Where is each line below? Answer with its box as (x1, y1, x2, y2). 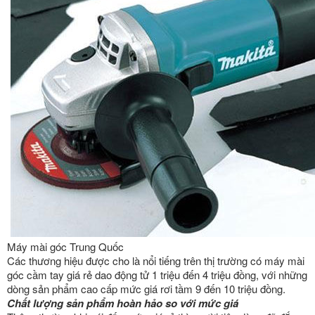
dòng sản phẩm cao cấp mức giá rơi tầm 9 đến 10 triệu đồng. (7, 281, 285, 296)
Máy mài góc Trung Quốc (7, 239, 124, 254)
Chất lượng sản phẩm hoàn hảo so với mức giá (7, 295, 238, 311)
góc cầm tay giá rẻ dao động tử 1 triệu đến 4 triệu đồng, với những (7, 267, 307, 282)
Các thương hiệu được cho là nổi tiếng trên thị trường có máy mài (7, 253, 304, 268)
